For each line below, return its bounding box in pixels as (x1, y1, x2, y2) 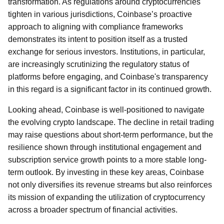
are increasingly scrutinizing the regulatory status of (8, 60, 189, 68)
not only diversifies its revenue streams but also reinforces (8, 180, 212, 189)
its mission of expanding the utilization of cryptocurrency (8, 193, 205, 201)
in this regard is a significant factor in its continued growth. (8, 85, 211, 93)
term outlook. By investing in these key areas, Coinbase (8, 168, 204, 176)
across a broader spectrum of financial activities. (8, 205, 177, 214)
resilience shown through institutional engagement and (8, 143, 201, 151)
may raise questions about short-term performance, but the (8, 130, 213, 139)
